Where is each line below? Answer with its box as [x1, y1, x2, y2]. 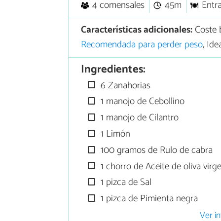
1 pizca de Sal [98, 175, 152, 190]
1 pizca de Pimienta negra [98, 191, 198, 207]
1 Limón [98, 126, 131, 142]
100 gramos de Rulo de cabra [98, 142, 213, 158]
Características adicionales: [80, 22, 192, 38]
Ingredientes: [80, 60, 146, 79]
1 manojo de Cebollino [98, 94, 185, 110]
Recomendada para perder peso [80, 37, 203, 53]
